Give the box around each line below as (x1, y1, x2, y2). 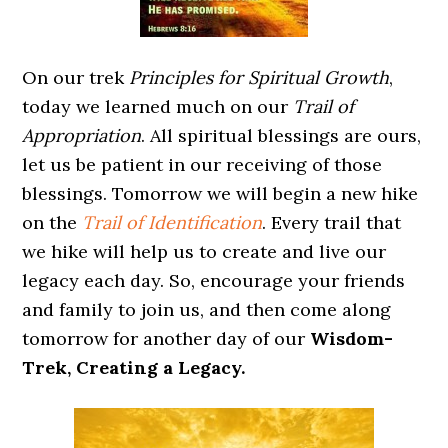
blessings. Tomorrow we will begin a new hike (22, 182, 419, 205)
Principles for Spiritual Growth (129, 66, 390, 89)
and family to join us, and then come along (22, 298, 392, 321)
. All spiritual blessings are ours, (141, 124, 422, 147)
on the (22, 211, 83, 234)
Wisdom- (305, 327, 394, 350)
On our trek (22, 66, 130, 89)
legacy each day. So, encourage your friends (22, 269, 406, 292)
